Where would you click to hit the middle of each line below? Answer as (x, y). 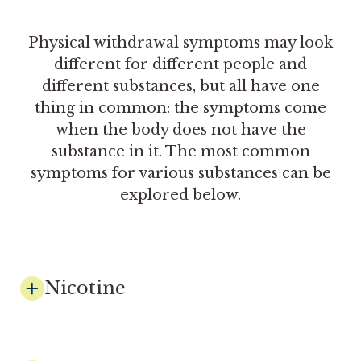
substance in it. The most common (180, 151)
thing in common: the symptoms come (180, 108)
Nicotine (85, 287)
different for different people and (180, 64)
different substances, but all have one (180, 86)
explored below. (180, 195)
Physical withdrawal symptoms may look (180, 42)
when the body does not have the (180, 129)
